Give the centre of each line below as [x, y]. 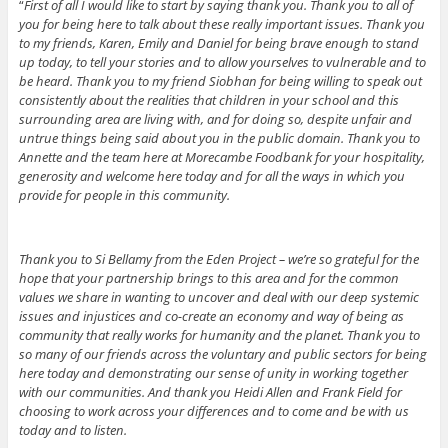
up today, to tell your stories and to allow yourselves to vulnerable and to [222, 62]
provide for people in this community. [124, 195]
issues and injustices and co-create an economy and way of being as [211, 316]
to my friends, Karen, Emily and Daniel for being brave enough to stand [218, 43]
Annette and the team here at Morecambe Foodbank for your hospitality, [221, 157]
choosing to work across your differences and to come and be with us [213, 411]
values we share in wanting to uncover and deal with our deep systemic [218, 297]
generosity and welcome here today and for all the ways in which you [211, 176]
